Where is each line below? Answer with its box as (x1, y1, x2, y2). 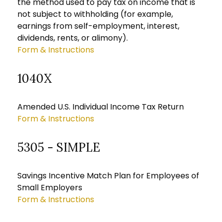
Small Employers (17, 182, 82, 193)
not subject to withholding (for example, (17, 8, 173, 20)
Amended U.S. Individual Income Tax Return (17, 101, 184, 112)
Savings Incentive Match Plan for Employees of (17, 170, 199, 181)
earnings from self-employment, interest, (17, 20, 179, 32)
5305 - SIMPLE (17, 140, 100, 155)
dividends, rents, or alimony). (17, 32, 128, 44)
